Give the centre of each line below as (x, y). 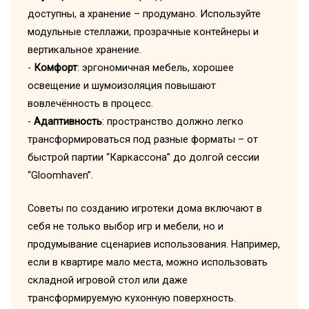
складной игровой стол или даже (107, 280)
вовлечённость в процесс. (90, 104)
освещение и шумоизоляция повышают (121, 86)
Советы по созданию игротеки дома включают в (144, 208)
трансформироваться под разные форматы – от (142, 140)
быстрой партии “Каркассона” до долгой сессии (143, 158)
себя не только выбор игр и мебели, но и (125, 226)
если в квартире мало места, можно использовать (147, 262)
